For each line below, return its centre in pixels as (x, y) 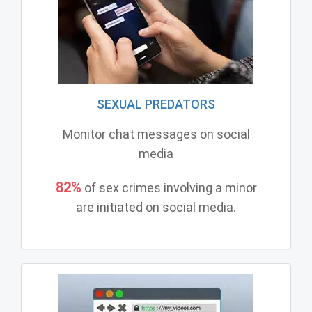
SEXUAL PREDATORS (156, 104)
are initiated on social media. (156, 207)
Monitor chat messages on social (156, 134)
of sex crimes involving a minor (169, 187)
